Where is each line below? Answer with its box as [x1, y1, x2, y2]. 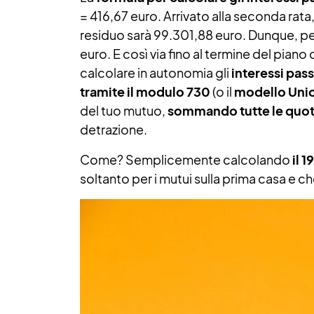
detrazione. [80, 121, 147, 137]
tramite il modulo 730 [80, 83, 212, 100]
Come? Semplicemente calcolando [80, 151, 292, 168]
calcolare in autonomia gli [80, 64, 231, 81]
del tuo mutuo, [80, 102, 168, 118]
